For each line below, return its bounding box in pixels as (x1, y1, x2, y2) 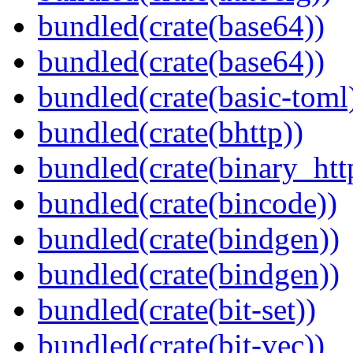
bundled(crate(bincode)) (38, 186, 337, 221)
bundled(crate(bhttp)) (38, 115, 303, 150)
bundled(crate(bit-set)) (38, 292, 316, 327)
